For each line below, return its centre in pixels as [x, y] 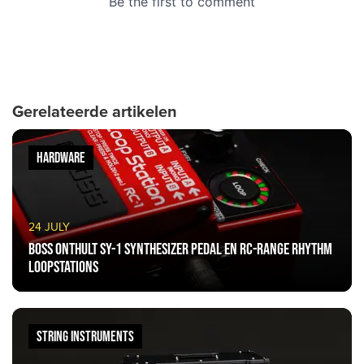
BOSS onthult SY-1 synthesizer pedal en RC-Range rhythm [180, 249]
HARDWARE [61, 158]
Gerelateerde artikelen [95, 112]
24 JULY [49, 227]
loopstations [63, 266]
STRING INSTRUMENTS [85, 336]
